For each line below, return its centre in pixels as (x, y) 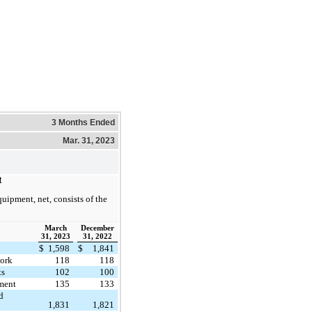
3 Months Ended (83, 122)
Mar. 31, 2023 (89, 140)
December (97, 228)
